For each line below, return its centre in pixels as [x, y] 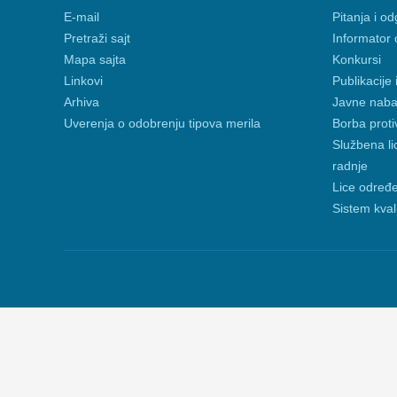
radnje [350, 166]
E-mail [82, 17]
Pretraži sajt [97, 38]
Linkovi [83, 81]
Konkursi [356, 59]
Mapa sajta [95, 59]
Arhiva [82, 102]
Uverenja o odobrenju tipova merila [162, 123]
